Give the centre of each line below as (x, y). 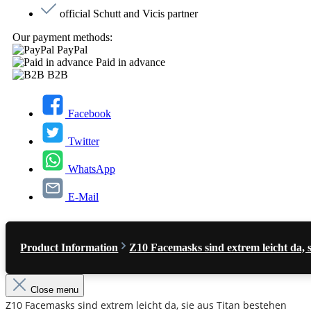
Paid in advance (131, 62)
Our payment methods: (62, 37)
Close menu (54, 289)
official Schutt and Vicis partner (129, 13)
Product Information (69, 247)
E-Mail (83, 196)
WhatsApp (92, 169)
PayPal (72, 49)
